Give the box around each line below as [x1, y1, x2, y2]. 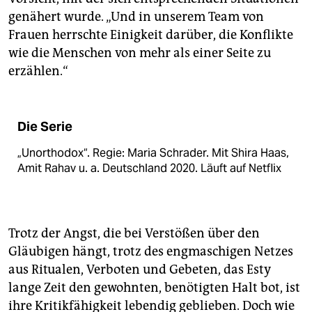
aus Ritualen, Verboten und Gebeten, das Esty [8, 261, 271, 277]
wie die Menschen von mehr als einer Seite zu [8, 45, 271, 61]
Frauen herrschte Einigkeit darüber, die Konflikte [8, 26, 293, 42]
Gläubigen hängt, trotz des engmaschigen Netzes [8, 243, 293, 259]
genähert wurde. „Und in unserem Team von [8, 8, 264, 24]
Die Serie [17, 118, 72, 134]
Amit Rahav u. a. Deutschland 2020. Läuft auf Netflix [17, 160, 281, 175]
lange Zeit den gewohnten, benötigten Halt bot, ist [8, 279, 300, 295]
